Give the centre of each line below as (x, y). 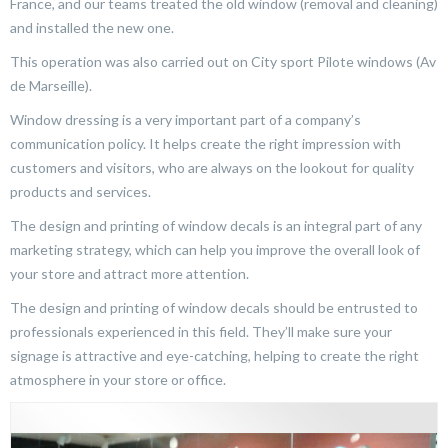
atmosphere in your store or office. (118, 380)
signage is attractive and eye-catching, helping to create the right (214, 356)
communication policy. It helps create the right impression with (205, 144)
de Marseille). (51, 86)
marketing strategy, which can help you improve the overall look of (215, 250)
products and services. (80, 192)
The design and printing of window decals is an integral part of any (216, 226)
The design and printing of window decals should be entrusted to (214, 308)
